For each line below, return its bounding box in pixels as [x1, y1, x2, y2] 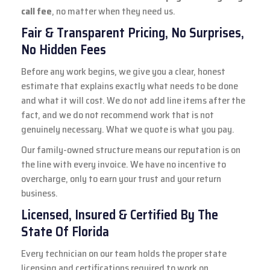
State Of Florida [21, 221, 109, 242]
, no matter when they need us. [52, 3, 175, 19]
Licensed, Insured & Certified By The [21, 204, 218, 225]
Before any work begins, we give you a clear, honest [21, 63, 225, 79]
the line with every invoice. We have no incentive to [21, 156, 226, 172]
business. [21, 185, 58, 201]
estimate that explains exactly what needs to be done [21, 78, 238, 93]
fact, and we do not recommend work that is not [21, 107, 214, 122]
